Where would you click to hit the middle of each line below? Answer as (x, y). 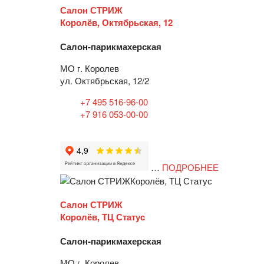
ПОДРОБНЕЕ (190, 167)
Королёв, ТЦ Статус (103, 217)
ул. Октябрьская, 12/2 (105, 80)
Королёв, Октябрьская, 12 (116, 22)
